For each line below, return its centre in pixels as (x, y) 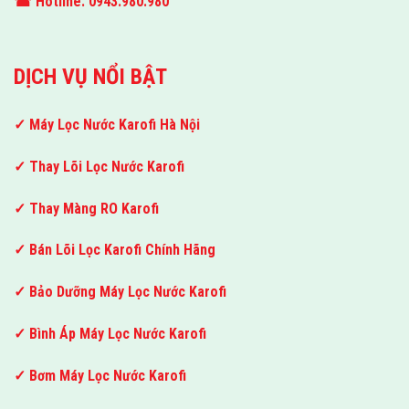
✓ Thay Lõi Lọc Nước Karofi (99, 166)
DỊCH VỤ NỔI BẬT (90, 77)
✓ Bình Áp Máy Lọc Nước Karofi (110, 334)
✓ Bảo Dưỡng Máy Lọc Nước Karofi (120, 292)
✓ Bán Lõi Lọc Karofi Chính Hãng (115, 250)
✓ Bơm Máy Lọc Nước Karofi (100, 375)
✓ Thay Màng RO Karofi (86, 208)
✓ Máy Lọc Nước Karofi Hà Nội (107, 125)
